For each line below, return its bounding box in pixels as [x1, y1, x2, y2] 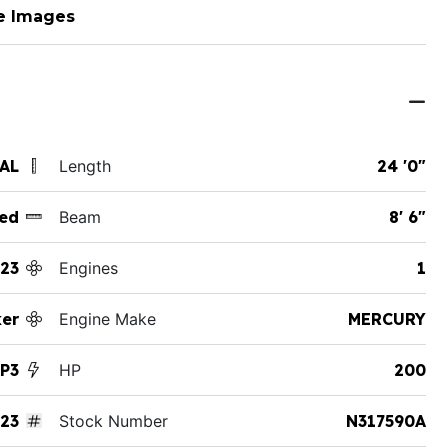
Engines [58, 257, 118, 278]
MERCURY [347, 308, 426, 329]
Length [58, 155, 111, 176]
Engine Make [58, 308, 156, 329]
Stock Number [58, 410, 168, 431]
